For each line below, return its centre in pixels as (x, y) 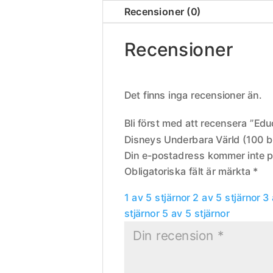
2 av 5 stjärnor (227, 197)
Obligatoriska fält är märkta (189, 171)
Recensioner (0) (163, 11)
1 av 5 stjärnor (158, 197)
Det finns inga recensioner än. (193, 94)
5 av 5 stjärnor (196, 213)
